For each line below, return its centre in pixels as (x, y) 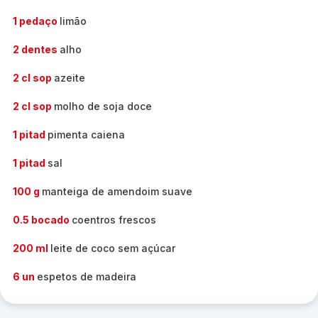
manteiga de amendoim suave (117, 191)
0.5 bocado (42, 220)
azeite (70, 78)
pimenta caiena (86, 135)
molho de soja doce (103, 106)
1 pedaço (36, 21)
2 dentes (36, 49)
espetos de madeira (87, 276)
